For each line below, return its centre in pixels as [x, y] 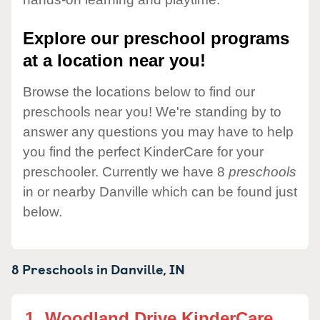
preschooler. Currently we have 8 [126, 171]
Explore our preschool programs [156, 39]
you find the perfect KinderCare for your [143, 151]
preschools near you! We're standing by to [152, 111]
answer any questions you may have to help [158, 131]
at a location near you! [114, 61]
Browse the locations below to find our [139, 91]
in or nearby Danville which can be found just [160, 191]
